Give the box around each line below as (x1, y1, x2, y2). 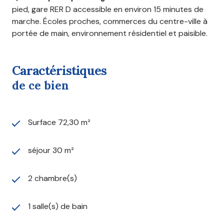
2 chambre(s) (28, 172, 77, 183)
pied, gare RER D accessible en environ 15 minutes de (12, 3, 203, 14)
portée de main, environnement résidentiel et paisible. (12, 27, 207, 38)
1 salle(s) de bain (28, 200, 87, 211)
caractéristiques (19, 62, 106, 78)
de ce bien (12, 77, 69, 92)
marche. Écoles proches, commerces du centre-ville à (12, 15, 207, 26)
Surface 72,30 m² (28, 116, 90, 127)
